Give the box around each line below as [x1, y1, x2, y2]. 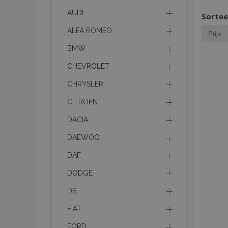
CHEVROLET [67, 62, 109, 70]
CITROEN [67, 98, 98, 106]
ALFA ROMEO [67, 26, 112, 35]
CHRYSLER [67, 80, 103, 88]
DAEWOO [67, 133, 100, 141]
